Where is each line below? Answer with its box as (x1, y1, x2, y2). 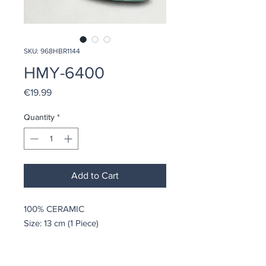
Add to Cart (71, 170, 119, 180)
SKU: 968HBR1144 (24, 47, 80, 55)
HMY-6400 (24, 64, 104, 82)
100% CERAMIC (24, 204, 84, 214)
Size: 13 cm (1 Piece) (24, 218, 99, 228)
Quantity (24, 112, 55, 122)
